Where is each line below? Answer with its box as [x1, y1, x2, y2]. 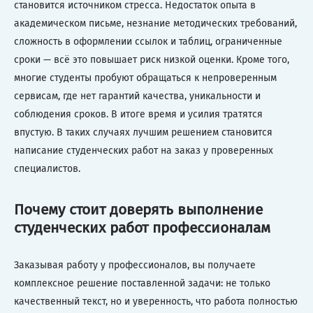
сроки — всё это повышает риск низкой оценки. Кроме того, [14, 53, 289, 66]
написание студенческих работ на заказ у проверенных [14, 144, 273, 156]
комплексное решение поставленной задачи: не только [14, 277, 270, 289]
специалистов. [14, 162, 80, 175]
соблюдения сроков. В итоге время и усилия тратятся [14, 108, 263, 120]
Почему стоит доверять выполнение [14, 201, 263, 219]
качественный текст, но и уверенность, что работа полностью [14, 295, 298, 307]
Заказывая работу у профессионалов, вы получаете [14, 259, 256, 271]
